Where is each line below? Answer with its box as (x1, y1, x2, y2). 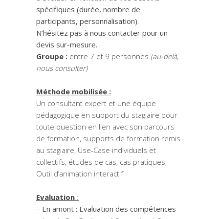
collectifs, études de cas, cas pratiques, (36, 157, 167, 167)
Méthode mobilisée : (36, 87, 111, 97)
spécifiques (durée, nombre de (36, 4, 140, 15)
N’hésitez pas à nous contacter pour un (36, 28, 168, 38)
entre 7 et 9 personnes (67, 51, 149, 62)
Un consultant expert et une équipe (36, 98, 156, 109)
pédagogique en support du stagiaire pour (36, 110, 177, 120)
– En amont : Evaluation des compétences (36, 204, 176, 214)
